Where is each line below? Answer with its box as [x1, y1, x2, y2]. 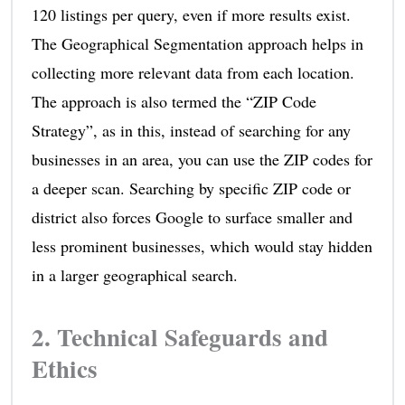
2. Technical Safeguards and [31, 319, 328, 355]
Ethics [31, 351, 98, 387]
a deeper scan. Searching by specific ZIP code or [31, 177, 351, 200]
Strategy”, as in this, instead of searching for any [31, 119, 351, 142]
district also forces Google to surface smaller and [31, 206, 353, 229]
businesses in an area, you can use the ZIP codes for [31, 148, 372, 171]
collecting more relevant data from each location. [31, 61, 354, 84]
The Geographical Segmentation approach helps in [31, 33, 363, 55]
